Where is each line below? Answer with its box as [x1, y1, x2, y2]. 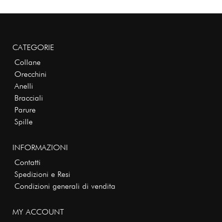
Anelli [14, 81, 33, 91]
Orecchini [14, 69, 47, 79]
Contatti [14, 158, 41, 167]
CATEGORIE [12, 43, 54, 53]
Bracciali [14, 93, 43, 103]
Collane [14, 57, 41, 67]
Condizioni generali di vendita [14, 181, 115, 191]
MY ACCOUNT [12, 207, 64, 217]
